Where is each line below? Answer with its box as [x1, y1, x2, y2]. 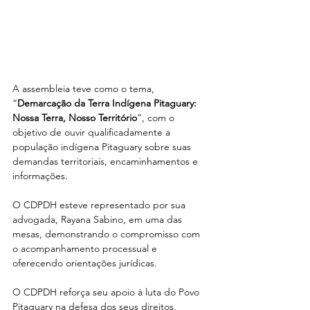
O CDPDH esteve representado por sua [12, 198, 188, 211]
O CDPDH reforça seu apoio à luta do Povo [12, 285, 202, 298]
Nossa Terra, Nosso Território [12, 111, 137, 124]
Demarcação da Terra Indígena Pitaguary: [17, 96, 199, 109]
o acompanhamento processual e [12, 241, 160, 255]
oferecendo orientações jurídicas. [12, 256, 157, 269]
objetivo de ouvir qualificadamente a [12, 125, 173, 138]
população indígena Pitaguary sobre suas [12, 140, 194, 153]
